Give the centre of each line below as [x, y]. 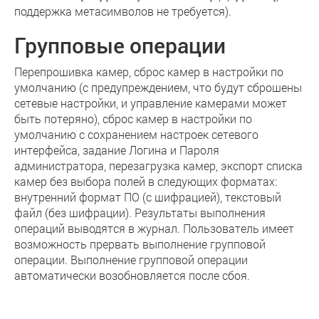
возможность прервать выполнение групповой [140, 244]
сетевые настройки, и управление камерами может [151, 103]
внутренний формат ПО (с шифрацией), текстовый [148, 197]
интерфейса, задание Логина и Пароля [117, 150]
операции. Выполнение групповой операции [131, 260]
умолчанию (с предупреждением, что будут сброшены [158, 87]
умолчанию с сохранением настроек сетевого [136, 134]
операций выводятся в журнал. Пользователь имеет [154, 228]
